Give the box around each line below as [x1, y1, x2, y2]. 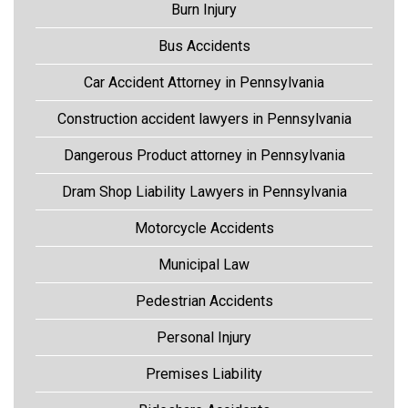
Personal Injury [157, 328, 251, 346]
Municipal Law [158, 255, 250, 273]
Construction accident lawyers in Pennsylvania [56, 109, 352, 127]
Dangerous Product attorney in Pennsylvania [63, 146, 345, 164]
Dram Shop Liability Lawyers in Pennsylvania [61, 182, 347, 200]
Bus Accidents [158, 36, 250, 55]
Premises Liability [146, 364, 262, 382]
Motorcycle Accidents [134, 219, 274, 237]
